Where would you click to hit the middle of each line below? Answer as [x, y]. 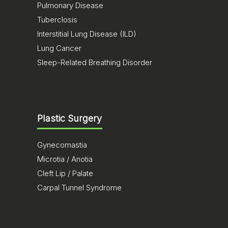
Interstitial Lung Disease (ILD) [87, 34]
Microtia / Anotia [65, 159]
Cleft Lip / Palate [65, 173]
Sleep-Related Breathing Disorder [95, 62]
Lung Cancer [59, 48]
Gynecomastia [62, 145]
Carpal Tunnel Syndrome [79, 188]
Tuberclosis [57, 20]
